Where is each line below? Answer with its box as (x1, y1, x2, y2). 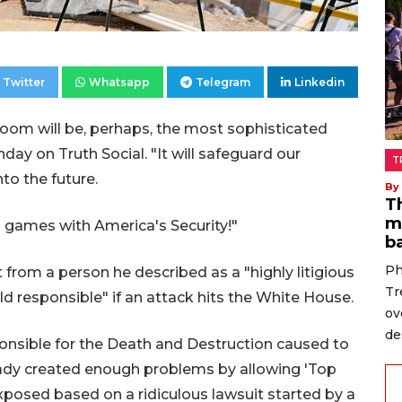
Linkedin (294, 75, 345, 90)
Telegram (196, 75, 250, 90)
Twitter (3, 75, 45, 90)
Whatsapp (89, 75, 150, 90)
